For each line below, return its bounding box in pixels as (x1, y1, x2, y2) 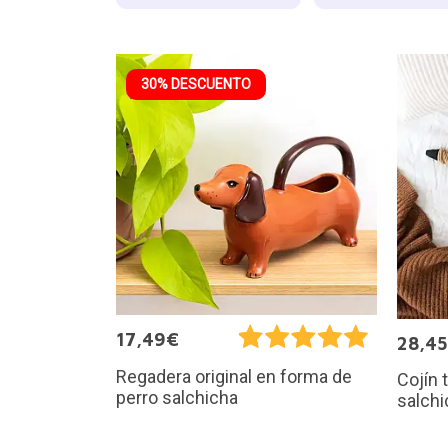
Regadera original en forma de (115, 365, 352, 387)
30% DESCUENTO (140, 75, 251, 92)
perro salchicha (115, 386, 238, 408)
